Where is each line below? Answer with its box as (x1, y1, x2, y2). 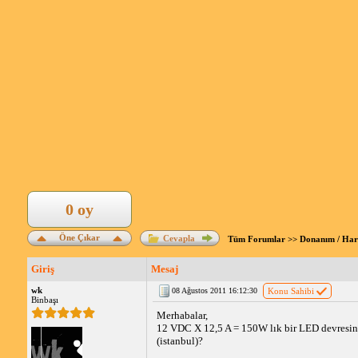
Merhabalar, (156, 309, 208, 321)
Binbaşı (30, 295, 58, 304)
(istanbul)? (156, 335, 203, 347)
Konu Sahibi (267, 286, 314, 296)
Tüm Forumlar (227, 234, 285, 244)
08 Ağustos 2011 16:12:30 (171, 286, 257, 295)
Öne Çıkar (58, 233, 100, 242)
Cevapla (162, 233, 195, 243)
